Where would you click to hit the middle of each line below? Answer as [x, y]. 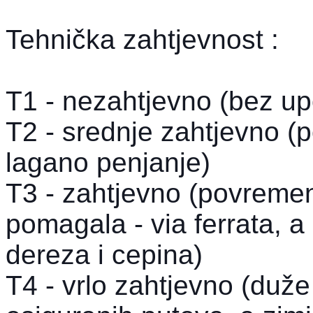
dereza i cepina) [104, 254]
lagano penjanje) [108, 162]
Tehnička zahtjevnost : [142, 39]
